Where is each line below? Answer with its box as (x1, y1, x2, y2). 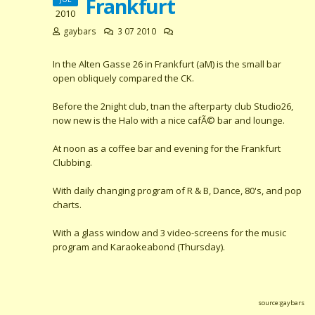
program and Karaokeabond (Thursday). (53, 240, 225, 253)
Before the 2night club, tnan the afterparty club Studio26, (53, 100, 293, 112)
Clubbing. (53, 156, 92, 169)
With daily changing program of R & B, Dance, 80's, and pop (53, 184, 302, 197)
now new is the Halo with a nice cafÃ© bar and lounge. (53, 114, 285, 127)
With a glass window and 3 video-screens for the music (53, 226, 286, 239)
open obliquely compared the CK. (53, 72, 194, 84)
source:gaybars (258, 298, 304, 307)
